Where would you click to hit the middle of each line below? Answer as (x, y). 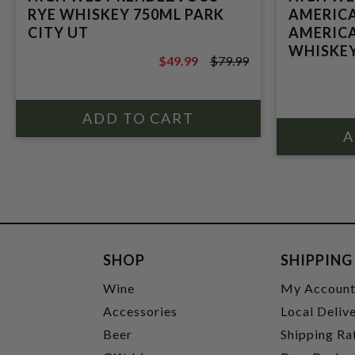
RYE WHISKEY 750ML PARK (126, 14)
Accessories (141, 311)
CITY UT (58, 32)
